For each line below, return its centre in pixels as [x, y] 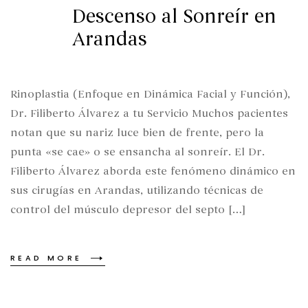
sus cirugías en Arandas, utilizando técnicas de [137, 191]
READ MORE [46, 257]
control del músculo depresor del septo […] [128, 210]
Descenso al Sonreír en [174, 16]
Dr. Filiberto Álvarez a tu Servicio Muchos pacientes [149, 114]
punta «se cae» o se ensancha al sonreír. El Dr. [137, 152]
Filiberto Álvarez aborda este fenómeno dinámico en [153, 172]
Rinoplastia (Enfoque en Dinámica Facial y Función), [150, 95]
